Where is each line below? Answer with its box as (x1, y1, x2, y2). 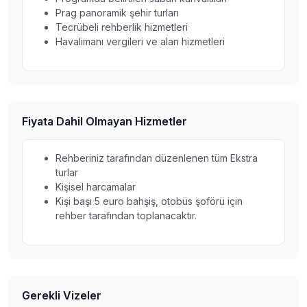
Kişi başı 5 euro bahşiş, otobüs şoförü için (56, 195, 243, 207)
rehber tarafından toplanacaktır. (56, 210, 197, 221)
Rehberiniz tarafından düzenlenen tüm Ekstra (56, 152, 258, 164)
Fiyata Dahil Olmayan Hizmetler (22, 114, 187, 128)
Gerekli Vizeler (22, 288, 101, 302)
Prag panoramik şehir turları (56, 7, 179, 19)
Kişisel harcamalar (56, 181, 136, 193)
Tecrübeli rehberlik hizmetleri (56, 21, 188, 33)
